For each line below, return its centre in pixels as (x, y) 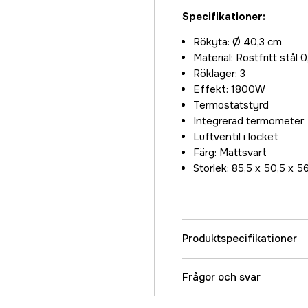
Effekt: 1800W (229, 89)
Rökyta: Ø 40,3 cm (238, 42)
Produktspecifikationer (240, 239)
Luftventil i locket (236, 137)
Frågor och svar (221, 277)
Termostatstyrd (231, 105)
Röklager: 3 (219, 74)
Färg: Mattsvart (230, 153)
